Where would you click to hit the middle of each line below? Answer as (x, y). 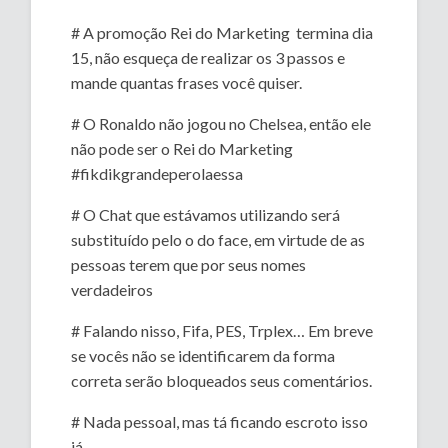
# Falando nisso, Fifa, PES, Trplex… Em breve (222, 331)
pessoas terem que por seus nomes (189, 265)
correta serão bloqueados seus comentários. (222, 381)
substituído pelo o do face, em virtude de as (218, 240)
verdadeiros (112, 290)
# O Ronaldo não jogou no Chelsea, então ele (221, 124)
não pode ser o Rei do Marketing (184, 149)
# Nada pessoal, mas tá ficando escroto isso (220, 422)
